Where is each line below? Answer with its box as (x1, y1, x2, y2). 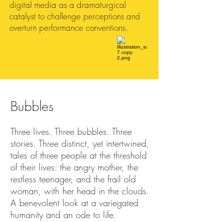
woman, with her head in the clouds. (10, 185, 149, 197)
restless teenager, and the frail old (10, 173, 136, 185)
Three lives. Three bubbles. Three (10, 125, 132, 137)
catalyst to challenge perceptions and (9, 10, 140, 22)
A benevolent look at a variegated (10, 197, 138, 209)
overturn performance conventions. (9, 22, 128, 33)
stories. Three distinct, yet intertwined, (10, 137, 149, 149)
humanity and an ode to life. (10, 209, 116, 221)
